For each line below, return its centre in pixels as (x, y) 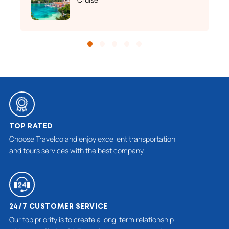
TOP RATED (31, 127)
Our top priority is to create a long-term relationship (91, 219)
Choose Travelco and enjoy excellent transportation (92, 139)
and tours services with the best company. (77, 151)
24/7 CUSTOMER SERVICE (58, 207)
